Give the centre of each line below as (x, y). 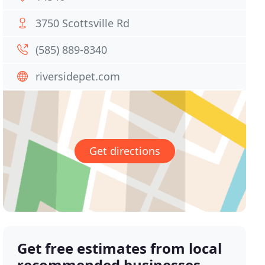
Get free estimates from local (120, 248)
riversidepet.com (78, 76)
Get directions (125, 151)
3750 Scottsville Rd (83, 23)
